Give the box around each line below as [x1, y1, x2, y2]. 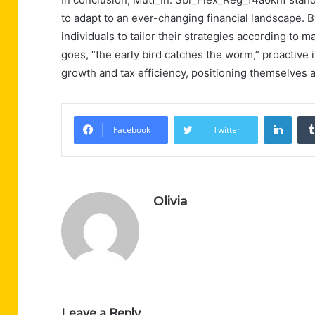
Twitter [213, 123, 240, 136]
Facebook [113, 123, 150, 136]
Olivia [153, 192, 187, 209]
